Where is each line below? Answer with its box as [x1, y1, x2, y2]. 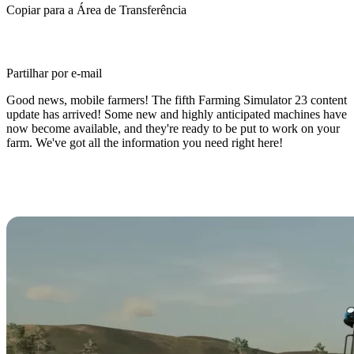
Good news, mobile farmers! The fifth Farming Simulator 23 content [6, 93, 347, 107]
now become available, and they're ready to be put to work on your [6, 122, 340, 135]
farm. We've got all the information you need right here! [6, 136, 283, 149]
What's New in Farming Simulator [6, 165, 331, 191]
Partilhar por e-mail [6, 66, 102, 80]
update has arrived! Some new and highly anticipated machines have [6, 107, 347, 121]
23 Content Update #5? [6, 190, 225, 217]
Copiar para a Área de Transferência [6, 3, 186, 17]
